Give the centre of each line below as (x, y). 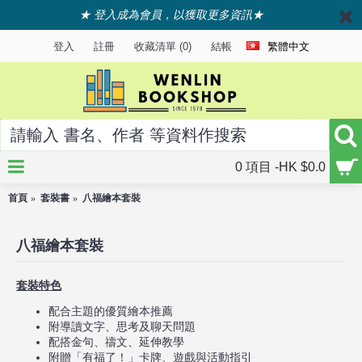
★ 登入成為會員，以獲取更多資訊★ (171, 15)
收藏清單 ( (158, 46)
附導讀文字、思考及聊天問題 (122, 327)
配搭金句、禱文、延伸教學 (116, 342)
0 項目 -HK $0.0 (280, 167)
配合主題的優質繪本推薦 (111, 311)
